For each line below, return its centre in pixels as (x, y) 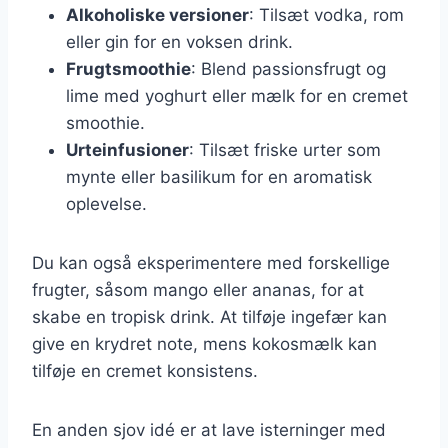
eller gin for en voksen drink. (179, 41)
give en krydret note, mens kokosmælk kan (204, 343)
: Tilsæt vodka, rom (326, 14)
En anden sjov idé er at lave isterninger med (209, 429)
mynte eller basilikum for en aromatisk (219, 176)
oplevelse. (106, 203)
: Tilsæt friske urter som (285, 149)
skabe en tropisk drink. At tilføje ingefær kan (209, 316)
